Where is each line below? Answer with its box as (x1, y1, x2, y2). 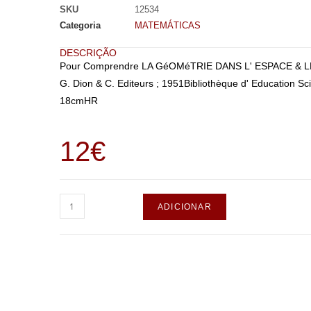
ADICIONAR (157, 202, 212, 212)
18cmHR (59, 95, 98, 106)
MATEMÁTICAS (134, 20, 201, 31)
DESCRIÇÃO (59, 47, 117, 58)
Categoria (59, 20, 101, 31)
